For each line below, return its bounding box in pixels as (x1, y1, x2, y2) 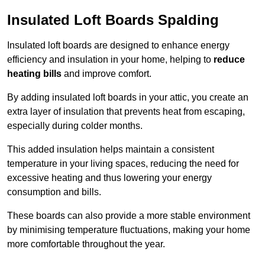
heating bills (7, 69, 62, 79)
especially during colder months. (7, 121, 143, 131)
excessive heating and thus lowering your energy (7, 173, 212, 183)
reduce (214, 54, 245, 65)
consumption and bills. (7, 187, 101, 198)
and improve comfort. (62, 69, 151, 79)
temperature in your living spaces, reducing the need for (7, 159, 239, 169)
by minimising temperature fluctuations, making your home (7, 225, 250, 235)
